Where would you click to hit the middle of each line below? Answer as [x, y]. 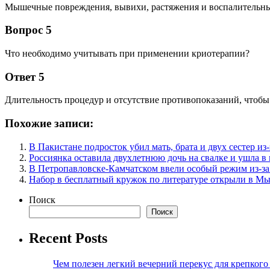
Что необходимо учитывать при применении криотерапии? [127, 53]
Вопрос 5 [28, 30]
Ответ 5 [25, 77]
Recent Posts [68, 238]
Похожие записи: [49, 124]
